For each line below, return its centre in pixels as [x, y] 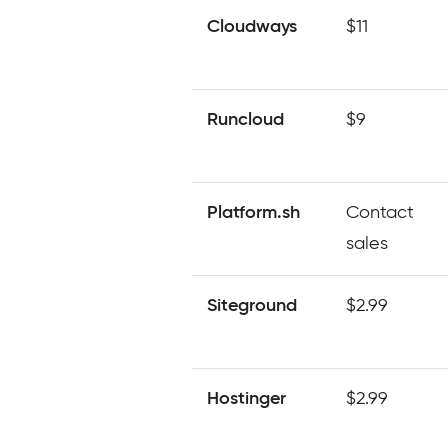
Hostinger [246, 399]
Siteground [252, 306]
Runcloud [245, 120]
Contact [380, 213]
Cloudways [252, 27]
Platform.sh [253, 213]
